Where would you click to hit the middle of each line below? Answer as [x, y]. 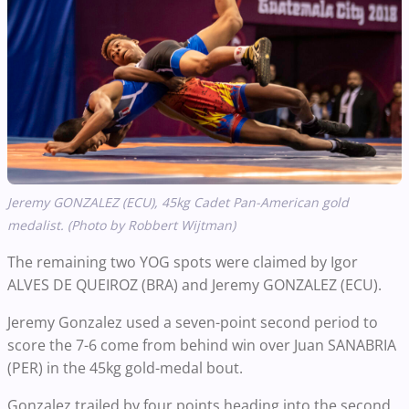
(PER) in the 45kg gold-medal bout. [127, 368]
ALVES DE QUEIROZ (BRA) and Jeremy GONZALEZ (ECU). [196, 285]
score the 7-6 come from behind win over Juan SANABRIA [202, 346]
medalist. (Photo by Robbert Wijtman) [121, 225]
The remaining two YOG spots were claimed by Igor [183, 262]
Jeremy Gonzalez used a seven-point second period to [193, 323]
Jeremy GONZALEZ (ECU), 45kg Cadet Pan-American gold [178, 203]
